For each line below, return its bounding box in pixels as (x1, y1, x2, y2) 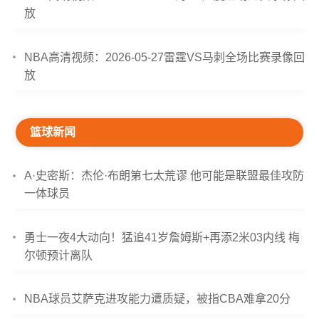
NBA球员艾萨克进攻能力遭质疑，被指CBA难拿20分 (24, 293, 291, 305)
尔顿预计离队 (24, 249, 93, 261)
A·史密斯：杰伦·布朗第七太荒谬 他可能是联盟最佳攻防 (24, 169, 305, 182)
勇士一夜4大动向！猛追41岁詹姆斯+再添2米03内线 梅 (24, 231, 300, 244)
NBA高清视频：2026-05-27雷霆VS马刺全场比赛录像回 (24, 51, 305, 63)
